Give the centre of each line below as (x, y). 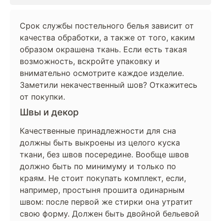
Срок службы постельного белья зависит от (107, 26)
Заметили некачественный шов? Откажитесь (109, 85)
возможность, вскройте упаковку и (90, 61)
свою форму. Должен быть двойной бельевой (110, 214)
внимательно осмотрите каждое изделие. (102, 73)
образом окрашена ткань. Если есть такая (103, 49)
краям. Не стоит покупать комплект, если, (103, 178)
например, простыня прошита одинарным (102, 190)
